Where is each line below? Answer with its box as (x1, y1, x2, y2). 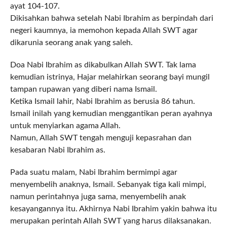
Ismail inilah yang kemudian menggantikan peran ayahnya (10, 109, 212, 118)
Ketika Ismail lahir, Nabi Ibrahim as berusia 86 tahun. (10, 97, 195, 106)
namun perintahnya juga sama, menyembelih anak (10, 193, 186, 201)
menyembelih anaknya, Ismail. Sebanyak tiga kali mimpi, (10, 180, 206, 189)
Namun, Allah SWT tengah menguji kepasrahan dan (10, 134, 192, 142)
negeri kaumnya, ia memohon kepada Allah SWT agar (10, 26, 198, 35)
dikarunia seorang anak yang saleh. (10, 39, 133, 47)
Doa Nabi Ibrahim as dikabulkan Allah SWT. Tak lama (10, 61, 196, 69)
